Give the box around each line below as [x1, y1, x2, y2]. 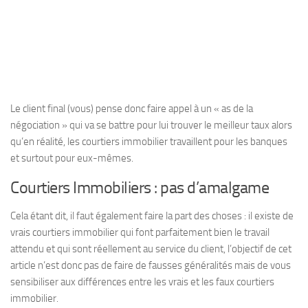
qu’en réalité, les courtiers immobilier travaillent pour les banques [10, 135, 287, 148]
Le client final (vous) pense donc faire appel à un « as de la [10, 102, 253, 115]
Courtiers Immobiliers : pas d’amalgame [10, 177, 269, 197]
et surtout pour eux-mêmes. [10, 152, 133, 164]
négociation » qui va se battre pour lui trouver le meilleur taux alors [10, 119, 292, 131]
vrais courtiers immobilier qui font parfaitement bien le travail [10, 226, 269, 239]
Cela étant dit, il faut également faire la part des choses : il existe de [10, 210, 294, 222]
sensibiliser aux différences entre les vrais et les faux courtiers [10, 276, 274, 288]
